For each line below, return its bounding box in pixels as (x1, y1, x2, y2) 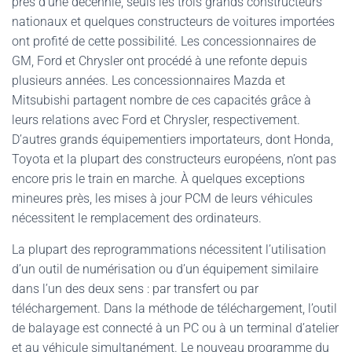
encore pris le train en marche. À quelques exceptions (12, 171, 305, 186)
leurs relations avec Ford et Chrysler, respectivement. (12, 112, 300, 127)
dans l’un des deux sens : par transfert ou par (12, 281, 258, 296)
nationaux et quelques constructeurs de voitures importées (12, 14, 335, 29)
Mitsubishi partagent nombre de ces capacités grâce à (12, 93, 311, 108)
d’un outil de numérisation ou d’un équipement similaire (12, 262, 318, 277)
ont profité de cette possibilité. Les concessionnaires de (12, 34, 316, 49)
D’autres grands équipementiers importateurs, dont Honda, (12, 132, 333, 147)
